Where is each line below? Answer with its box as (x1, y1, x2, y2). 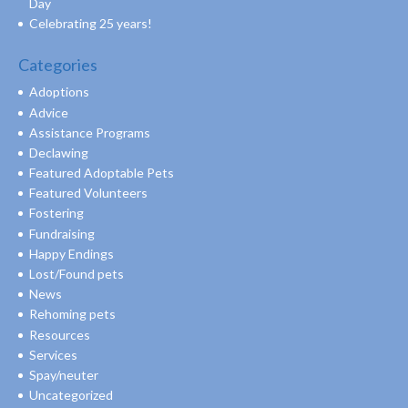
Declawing (29, 144, 88, 160)
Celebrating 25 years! (29, 15, 152, 32)
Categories (18, 55, 97, 76)
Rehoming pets (29, 306, 116, 322)
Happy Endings (29, 245, 114, 261)
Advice (29, 104, 68, 120)
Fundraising (29, 225, 95, 241)
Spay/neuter (29, 366, 98, 382)
